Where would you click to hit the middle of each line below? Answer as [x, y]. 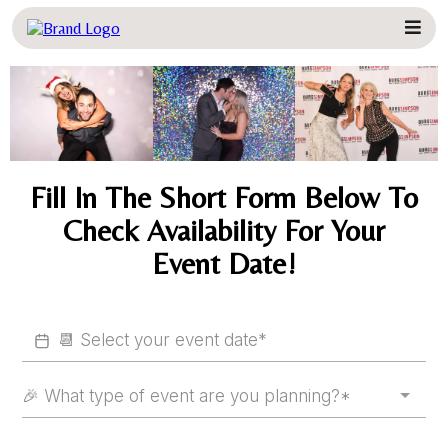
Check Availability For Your [224, 231]
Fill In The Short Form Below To [224, 198]
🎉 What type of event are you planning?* [186, 396]
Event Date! [224, 264]
